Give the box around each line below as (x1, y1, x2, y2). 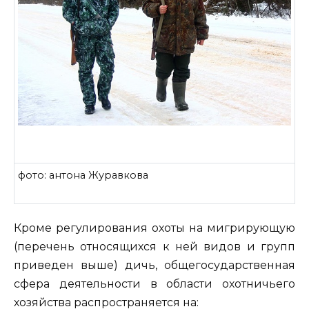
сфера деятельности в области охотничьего (14, 277, 295, 291)
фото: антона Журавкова (18, 168, 148, 181)
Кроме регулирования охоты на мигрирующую (14, 221, 295, 235)
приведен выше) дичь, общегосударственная (14, 259, 295, 272)
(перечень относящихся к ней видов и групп (14, 240, 295, 254)
